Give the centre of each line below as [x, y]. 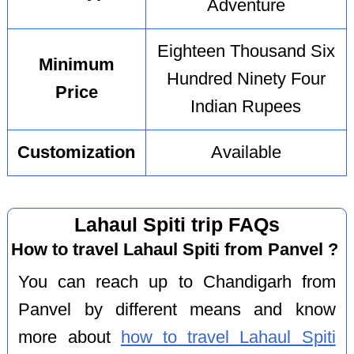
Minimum [76, 65]
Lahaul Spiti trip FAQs [177, 224]
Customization [77, 153]
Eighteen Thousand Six [246, 52]
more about [70, 337]
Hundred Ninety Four [246, 79]
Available [246, 153]
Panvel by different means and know [177, 309]
